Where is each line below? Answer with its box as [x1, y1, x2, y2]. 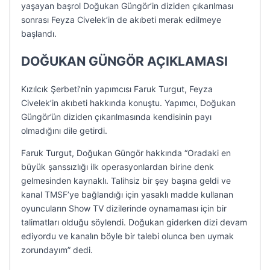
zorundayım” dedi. [21, 245, 93, 255]
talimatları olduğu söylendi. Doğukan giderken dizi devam [21, 217, 247, 227]
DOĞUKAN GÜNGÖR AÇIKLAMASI [21, 54, 228, 69]
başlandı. [21, 28, 57, 39]
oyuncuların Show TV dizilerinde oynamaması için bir [21, 203, 227, 213]
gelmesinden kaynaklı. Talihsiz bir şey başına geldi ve [21, 175, 231, 186]
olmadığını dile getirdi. [21, 125, 107, 136]
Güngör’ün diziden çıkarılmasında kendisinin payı [21, 111, 212, 122]
